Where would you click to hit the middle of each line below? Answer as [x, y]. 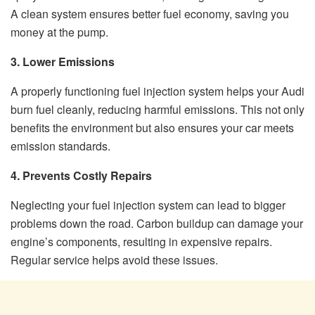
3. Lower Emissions [63, 62]
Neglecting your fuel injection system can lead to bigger [148, 205]
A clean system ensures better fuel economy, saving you [150, 14]
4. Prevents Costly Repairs [81, 176]
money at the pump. [59, 32]
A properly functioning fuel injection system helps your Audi [157, 91]
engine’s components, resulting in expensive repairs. [141, 242]
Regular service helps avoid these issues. [114, 260]
